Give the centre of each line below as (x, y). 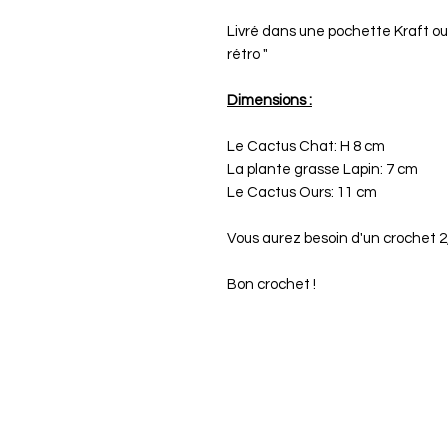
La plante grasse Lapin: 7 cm (322, 170)
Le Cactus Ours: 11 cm (302, 193)
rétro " (247, 55)
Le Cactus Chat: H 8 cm (306, 147)
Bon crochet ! (271, 285)
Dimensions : (269, 101)
